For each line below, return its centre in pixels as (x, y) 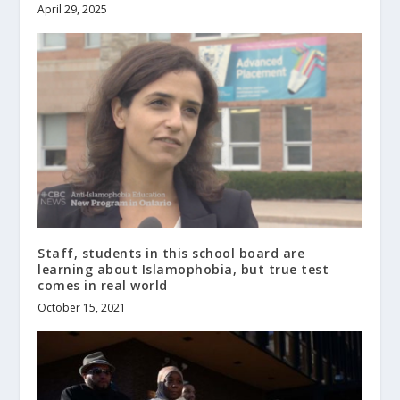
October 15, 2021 (82, 307)
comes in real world (103, 285)
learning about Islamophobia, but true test (183, 269)
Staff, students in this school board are (171, 253)
